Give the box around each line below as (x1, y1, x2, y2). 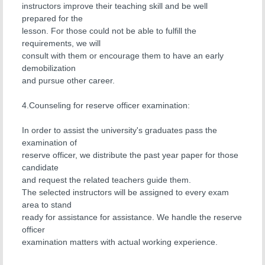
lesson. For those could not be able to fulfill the (22, 26, 196, 35)
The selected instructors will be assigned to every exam (22, 188, 229, 197)
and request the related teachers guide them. (22, 175, 191, 185)
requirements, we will (22, 38, 101, 48)
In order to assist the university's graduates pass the (22, 125, 217, 135)
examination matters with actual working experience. (22, 237, 218, 247)
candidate (22, 163, 59, 172)
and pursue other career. (22, 76, 115, 85)
